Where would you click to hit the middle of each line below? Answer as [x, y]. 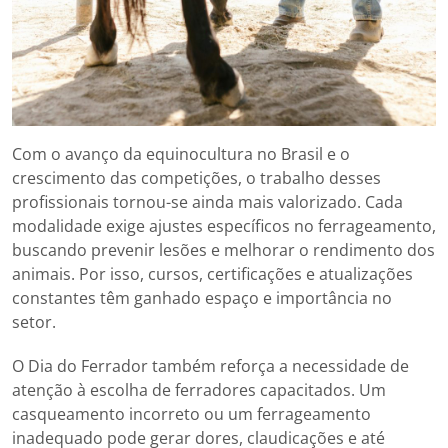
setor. [34, 321]
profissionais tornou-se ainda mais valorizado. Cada [207, 201]
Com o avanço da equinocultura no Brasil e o [181, 153]
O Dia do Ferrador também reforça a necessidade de [210, 365]
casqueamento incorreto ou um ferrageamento [191, 413]
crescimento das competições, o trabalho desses [196, 177]
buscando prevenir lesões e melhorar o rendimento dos [223, 249]
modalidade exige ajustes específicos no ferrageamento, [224, 225]
